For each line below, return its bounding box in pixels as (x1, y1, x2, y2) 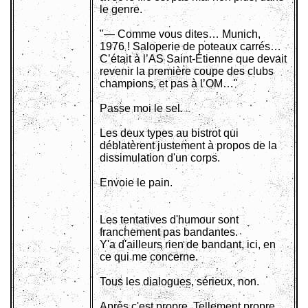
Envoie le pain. (100, 177, 173, 189)
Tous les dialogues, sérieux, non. (100, 276, 259, 288)
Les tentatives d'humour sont (100, 214, 239, 226)
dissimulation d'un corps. (100, 152, 220, 164)
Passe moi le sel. (100, 102, 183, 115)
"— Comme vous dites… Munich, (100, 28, 261, 41)
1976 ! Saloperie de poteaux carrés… (100, 41, 281, 53)
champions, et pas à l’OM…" (100, 78, 238, 90)
